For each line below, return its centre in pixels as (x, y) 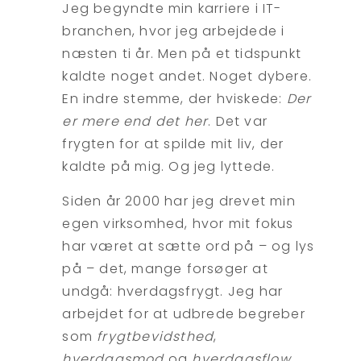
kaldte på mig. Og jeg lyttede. (169, 166)
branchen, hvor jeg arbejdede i (174, 31)
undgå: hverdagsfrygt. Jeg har (173, 292)
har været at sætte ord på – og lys (189, 247)
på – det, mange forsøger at (165, 269)
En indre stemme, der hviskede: (174, 98)
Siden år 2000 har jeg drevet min (179, 201)
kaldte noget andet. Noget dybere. (187, 76)
